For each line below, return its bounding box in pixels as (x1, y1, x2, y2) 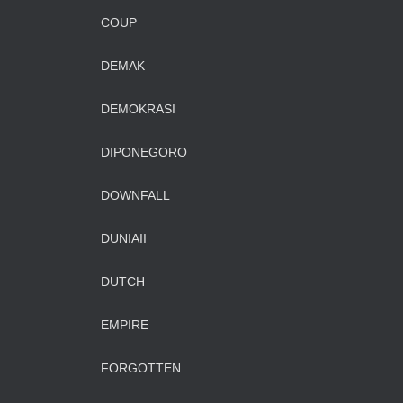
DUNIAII (101, 231, 147, 246)
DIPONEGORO (101, 145, 187, 159)
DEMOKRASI (101, 102, 175, 116)
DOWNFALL (101, 188, 170, 202)
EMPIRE (101, 318, 148, 332)
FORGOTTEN (101, 361, 181, 375)
